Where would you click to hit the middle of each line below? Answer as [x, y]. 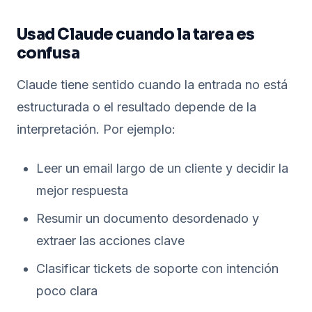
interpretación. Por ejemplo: [96, 129]
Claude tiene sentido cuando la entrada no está [152, 85]
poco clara [67, 291]
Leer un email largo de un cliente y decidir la [162, 168]
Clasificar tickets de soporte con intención [157, 268]
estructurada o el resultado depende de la [136, 107]
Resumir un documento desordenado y [148, 218]
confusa [48, 53]
